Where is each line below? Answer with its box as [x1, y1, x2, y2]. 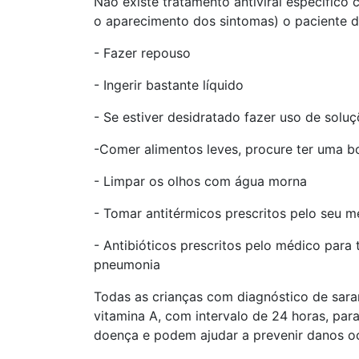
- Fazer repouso [94, 45, 191, 62]
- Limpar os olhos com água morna [94, 173, 307, 190]
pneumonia [94, 256, 160, 273]
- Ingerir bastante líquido [94, 77, 244, 94]
